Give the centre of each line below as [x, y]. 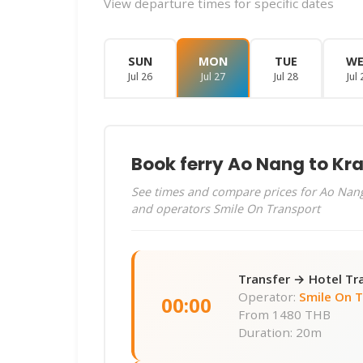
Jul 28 [286, 77]
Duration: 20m [280, 333]
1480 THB [301, 315]
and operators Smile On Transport [226, 209]
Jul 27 [213, 77]
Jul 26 [140, 77]
